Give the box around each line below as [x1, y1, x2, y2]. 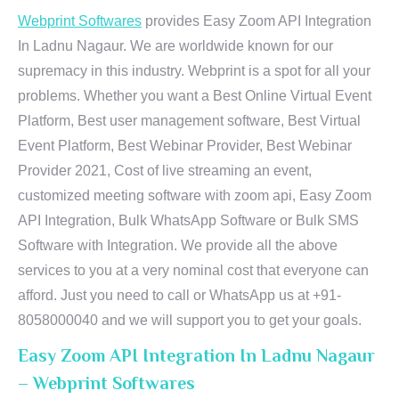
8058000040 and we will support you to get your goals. [18, 313, 362, 328]
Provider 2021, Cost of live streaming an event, [18, 163, 312, 178]
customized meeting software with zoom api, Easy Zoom [18, 188, 371, 203]
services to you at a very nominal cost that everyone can [18, 263, 369, 278]
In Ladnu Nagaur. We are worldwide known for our [18, 38, 333, 53]
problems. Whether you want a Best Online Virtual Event [18, 88, 371, 103]
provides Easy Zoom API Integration [142, 13, 371, 28]
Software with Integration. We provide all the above [18, 238, 338, 253]
